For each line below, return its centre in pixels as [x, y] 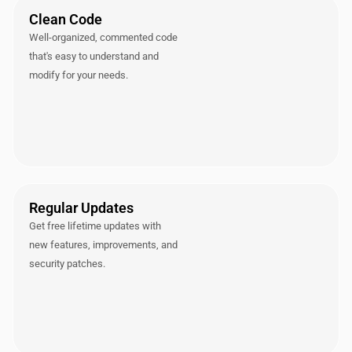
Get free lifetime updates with [95, 225]
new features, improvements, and [103, 244]
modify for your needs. [79, 75]
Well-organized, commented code [103, 37]
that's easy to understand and [94, 56]
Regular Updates [81, 207]
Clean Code [66, 19]
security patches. [67, 263]
